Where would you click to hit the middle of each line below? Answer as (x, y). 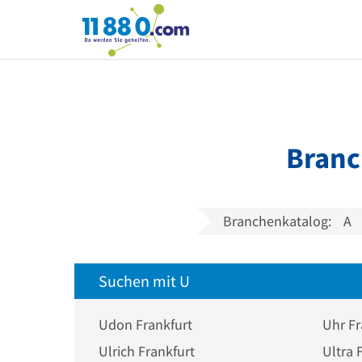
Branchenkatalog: (277, 221)
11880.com (115, 23)
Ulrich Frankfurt (147, 351)
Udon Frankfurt (145, 324)
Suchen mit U (144, 281)
